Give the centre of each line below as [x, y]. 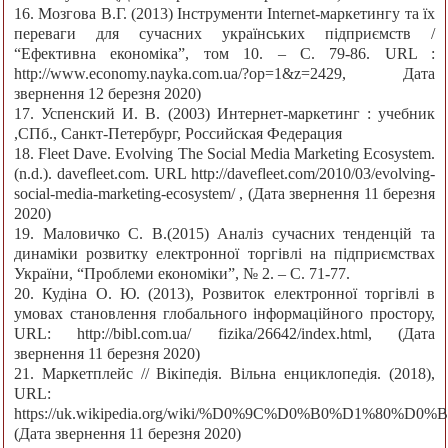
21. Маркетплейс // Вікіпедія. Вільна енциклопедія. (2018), [224, 374]
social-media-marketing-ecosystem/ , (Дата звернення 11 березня [224, 194]
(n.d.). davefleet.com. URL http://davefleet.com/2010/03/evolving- [224, 174]
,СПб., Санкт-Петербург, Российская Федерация [178, 134]
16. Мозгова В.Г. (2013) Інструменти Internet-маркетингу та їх [224, 14]
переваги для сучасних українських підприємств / [224, 34]
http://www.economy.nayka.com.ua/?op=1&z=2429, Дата [224, 74]
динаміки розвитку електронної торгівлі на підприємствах [224, 254]
